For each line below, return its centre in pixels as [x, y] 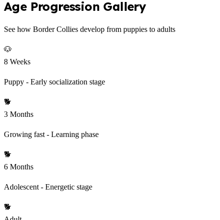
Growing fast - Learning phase [51, 135]
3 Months [19, 114]
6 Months [19, 167]
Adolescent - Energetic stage [48, 187]
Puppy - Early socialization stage [55, 82]
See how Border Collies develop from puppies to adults [90, 29]
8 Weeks [17, 62]
